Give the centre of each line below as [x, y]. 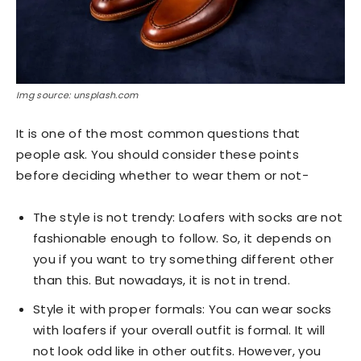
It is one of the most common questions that [158, 133]
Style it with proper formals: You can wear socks [183, 309]
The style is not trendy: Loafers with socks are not [188, 217]
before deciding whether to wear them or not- [163, 175]
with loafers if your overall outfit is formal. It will [179, 330]
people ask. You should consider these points [158, 154]
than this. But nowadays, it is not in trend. [162, 280]
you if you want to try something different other [184, 259]
